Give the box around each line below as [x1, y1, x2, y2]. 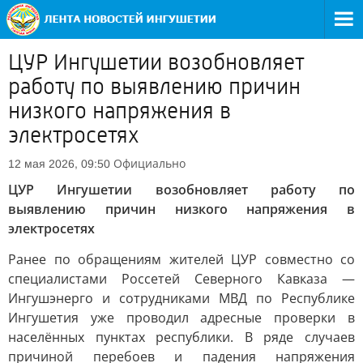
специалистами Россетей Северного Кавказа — [8, 270, 355, 288]
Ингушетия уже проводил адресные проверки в [8, 309, 355, 327]
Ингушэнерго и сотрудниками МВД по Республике [8, 289, 355, 307]
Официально [113, 156, 186, 171]
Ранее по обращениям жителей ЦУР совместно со [8, 250, 355, 268]
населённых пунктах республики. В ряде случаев [8, 328, 355, 346]
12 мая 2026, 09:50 [8, 157, 110, 170]
